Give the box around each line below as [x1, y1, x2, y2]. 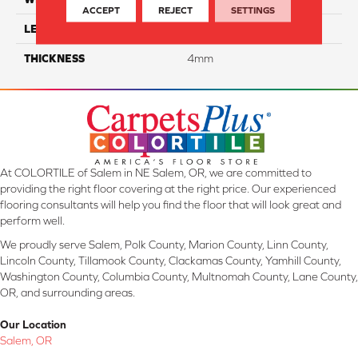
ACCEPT [82, 4, 121, 16]
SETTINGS [231, 4, 276, 16]
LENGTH [24, 22, 68, 35]
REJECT [158, 4, 193, 16]
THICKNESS [24, 51, 85, 65]
